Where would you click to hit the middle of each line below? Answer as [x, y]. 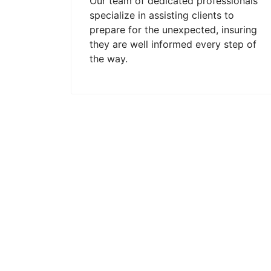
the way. [109, 59]
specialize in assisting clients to [162, 15]
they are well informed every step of [173, 44]
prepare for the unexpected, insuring [173, 30]
